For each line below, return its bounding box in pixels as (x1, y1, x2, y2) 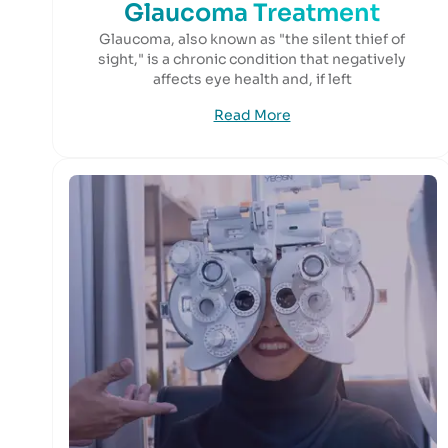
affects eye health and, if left (152, 70, 352, 88)
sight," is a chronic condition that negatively (98, 50, 406, 68)
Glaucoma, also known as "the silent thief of (99, 30, 405, 48)
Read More (213, 106, 291, 124)
